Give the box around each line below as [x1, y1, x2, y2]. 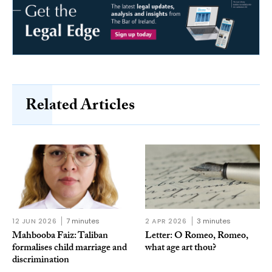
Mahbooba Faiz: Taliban [12, 228, 108, 245]
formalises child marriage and [12, 240, 127, 257]
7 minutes [66, 216, 100, 226]
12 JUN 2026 [12, 216, 57, 226]
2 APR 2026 [145, 216, 187, 226]
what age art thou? [145, 240, 216, 257]
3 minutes [196, 216, 231, 226]
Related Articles [25, 93, 135, 121]
